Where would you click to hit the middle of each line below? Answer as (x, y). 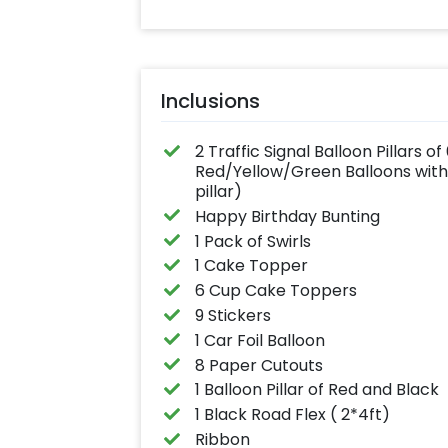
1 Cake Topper (252, 266)
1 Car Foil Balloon (260, 340)
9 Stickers (233, 316)
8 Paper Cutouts (259, 365)
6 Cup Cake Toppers (276, 291)
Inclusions (210, 101)
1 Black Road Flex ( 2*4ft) (293, 415)
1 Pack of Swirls (253, 241)
